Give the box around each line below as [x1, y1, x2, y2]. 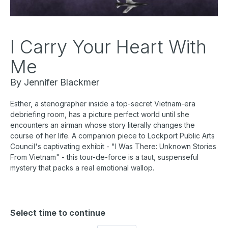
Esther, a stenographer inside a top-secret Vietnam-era [10, 99, 195, 108]
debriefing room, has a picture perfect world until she [10, 110, 189, 119]
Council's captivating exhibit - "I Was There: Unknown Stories [10, 142, 216, 151]
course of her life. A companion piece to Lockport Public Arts [10, 131, 215, 140]
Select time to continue [10, 208, 105, 218]
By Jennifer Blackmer [10, 77, 102, 88]
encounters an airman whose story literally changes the [10, 121, 195, 129]
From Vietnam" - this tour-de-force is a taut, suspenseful [10, 153, 198, 161]
